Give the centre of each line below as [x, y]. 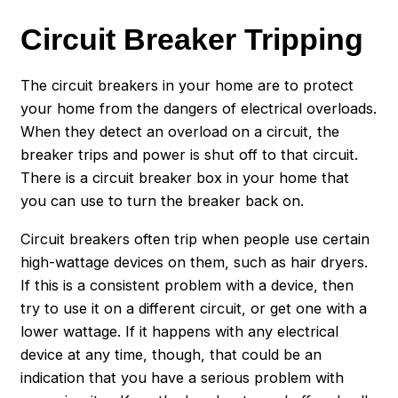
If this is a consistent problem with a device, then [187, 285]
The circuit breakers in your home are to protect [187, 86]
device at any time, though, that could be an [171, 354]
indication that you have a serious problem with [183, 377]
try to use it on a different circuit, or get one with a [194, 308]
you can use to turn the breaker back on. [163, 201]
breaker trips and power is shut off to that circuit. [190, 155]
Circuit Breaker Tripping [192, 39]
